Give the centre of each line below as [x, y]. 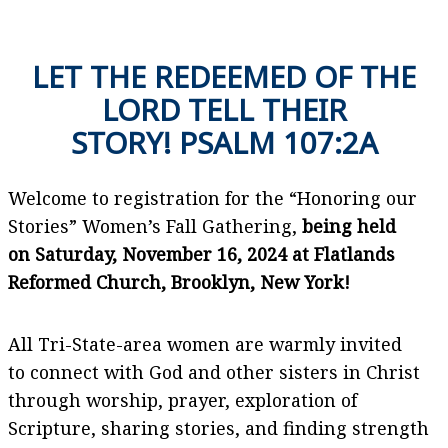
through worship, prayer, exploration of [182, 399]
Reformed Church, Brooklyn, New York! [179, 281]
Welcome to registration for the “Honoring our [212, 197]
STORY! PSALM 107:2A [224, 142]
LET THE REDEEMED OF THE [224, 76]
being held [349, 225]
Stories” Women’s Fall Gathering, [155, 225]
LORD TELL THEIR [224, 109]
